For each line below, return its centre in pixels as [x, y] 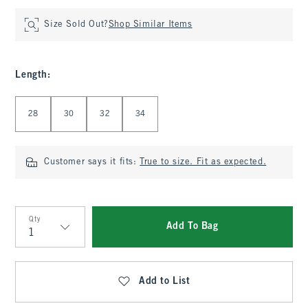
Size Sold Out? [76, 25]
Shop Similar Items [150, 25]
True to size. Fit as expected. [203, 162]
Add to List [165, 282]
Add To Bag [192, 227]
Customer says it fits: [92, 162]
